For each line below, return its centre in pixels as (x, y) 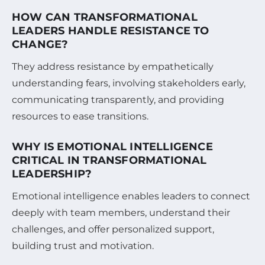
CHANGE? (40, 44)
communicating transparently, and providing (118, 99)
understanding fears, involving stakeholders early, (129, 83)
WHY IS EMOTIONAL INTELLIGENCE (112, 146)
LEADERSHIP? (52, 174)
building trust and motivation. (83, 245)
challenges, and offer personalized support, (113, 229)
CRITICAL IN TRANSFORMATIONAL (109, 160)
